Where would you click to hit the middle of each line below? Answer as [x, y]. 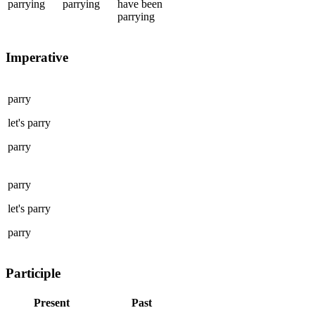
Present [51, 302]
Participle [33, 274]
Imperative [37, 57]
